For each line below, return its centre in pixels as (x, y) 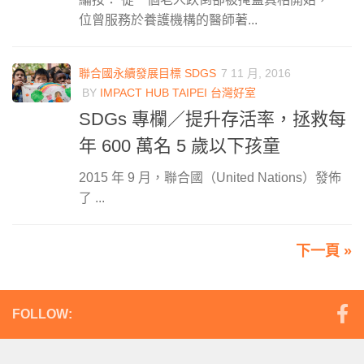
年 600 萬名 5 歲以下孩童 (180, 145)
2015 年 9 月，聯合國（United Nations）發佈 (210, 177)
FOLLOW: (42, 314)
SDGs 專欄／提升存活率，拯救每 (212, 119)
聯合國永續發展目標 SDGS (147, 73)
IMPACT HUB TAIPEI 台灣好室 (178, 92)
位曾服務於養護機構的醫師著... (168, 19)
